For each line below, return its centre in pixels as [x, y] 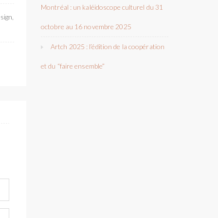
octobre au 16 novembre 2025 [86, 27]
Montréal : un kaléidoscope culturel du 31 [102, 7]
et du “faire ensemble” [73, 66]
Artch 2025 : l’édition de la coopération [108, 46]
